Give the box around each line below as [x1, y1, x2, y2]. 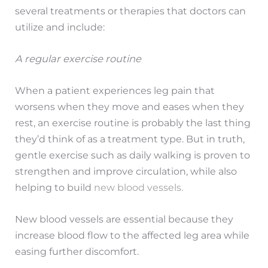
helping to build [15, 181, 95, 194]
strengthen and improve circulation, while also [15, 165, 237, 178]
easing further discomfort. [15, 245, 139, 258]
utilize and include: [15, 20, 105, 33]
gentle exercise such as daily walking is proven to [15, 149, 251, 162]
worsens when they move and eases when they [15, 100, 245, 113]
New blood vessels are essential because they [15, 213, 234, 226]
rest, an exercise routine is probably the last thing [15, 117, 251, 129]
